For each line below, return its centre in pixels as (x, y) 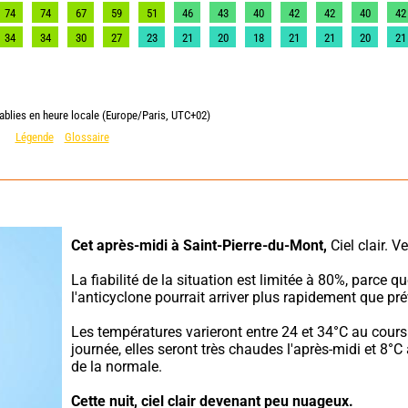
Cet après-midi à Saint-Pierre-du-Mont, (199, 245)
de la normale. (117, 366)
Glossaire (87, 137)
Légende (34, 137)
